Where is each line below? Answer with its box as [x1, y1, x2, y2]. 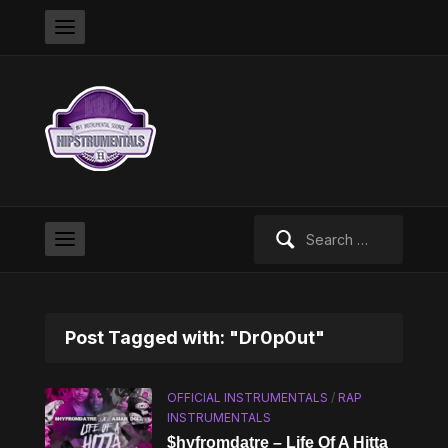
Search [252, 217, 300, 234]
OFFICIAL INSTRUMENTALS [167, 390, 329, 405]
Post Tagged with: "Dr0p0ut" [64, 327, 325, 348]
